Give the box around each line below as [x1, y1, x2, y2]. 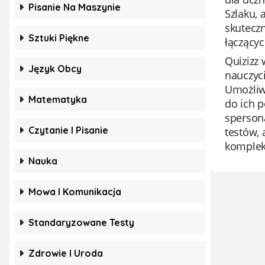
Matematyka [28, 93, 87, 105]
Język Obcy [28, 63, 82, 75]
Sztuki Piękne [28, 32, 89, 44]
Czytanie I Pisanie [28, 124, 108, 136]
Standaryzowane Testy [28, 216, 134, 228]
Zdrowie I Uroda [28, 247, 103, 259]
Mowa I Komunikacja [28, 186, 121, 198]
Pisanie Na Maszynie [28, 1, 121, 13]
